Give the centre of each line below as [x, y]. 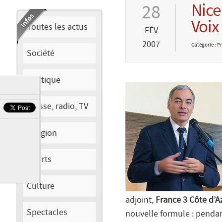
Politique [44, 80]
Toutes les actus [57, 27]
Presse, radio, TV [58, 107]
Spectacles [47, 212]
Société [41, 54]
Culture [41, 186]
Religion [42, 133]
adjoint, [140, 200]
